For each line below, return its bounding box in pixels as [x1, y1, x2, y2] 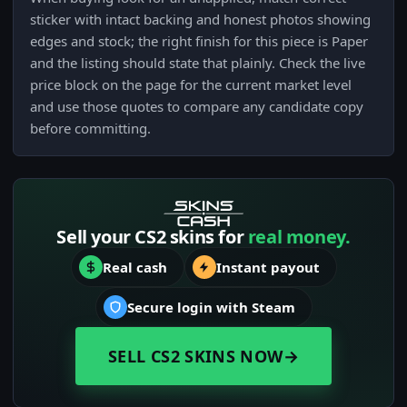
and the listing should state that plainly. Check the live [30, 54, 365, 73]
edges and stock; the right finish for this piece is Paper [30, 32, 368, 51]
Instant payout [215, 258, 320, 277]
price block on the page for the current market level [30, 75, 352, 94]
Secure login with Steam [126, 298, 295, 317]
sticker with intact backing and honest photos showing [30, 10, 371, 29]
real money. [247, 224, 351, 250]
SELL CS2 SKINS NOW [108, 345, 283, 368]
